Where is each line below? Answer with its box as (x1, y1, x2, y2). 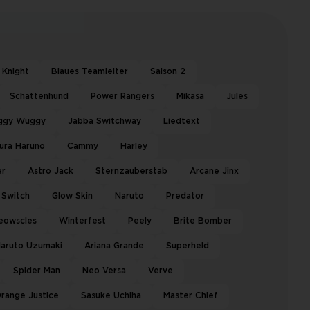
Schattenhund (10, 93, 69, 100)
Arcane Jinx (190, 167, 239, 175)
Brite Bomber (174, 217, 232, 225)
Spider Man (13, 267, 60, 275)
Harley (120, 143, 147, 150)
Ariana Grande (84, 242, 144, 250)
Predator (166, 192, 204, 200)
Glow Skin (52, 192, 93, 200)
